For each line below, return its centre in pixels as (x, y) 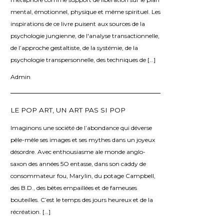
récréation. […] (30, 211)
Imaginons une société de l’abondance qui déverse (81, 127)
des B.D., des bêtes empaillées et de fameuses (74, 187)
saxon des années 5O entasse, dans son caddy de (78, 163)
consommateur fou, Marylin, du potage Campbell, (83, 175)
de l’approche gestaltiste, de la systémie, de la (74, 47)
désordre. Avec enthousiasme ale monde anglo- (78, 151)
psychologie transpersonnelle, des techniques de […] (83, 59)
